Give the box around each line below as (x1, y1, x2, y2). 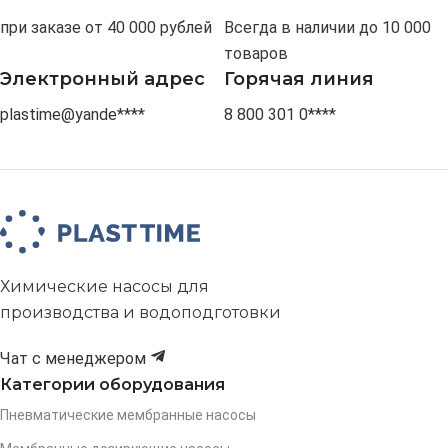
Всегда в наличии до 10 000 (224, 18, 431, 38)
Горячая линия (224, 68, 374, 91)
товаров (224, 44, 288, 64)
